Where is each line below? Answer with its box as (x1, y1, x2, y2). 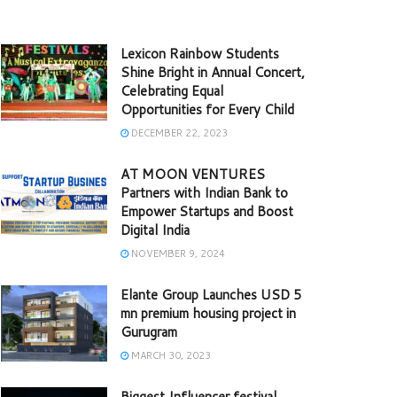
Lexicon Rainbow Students (121, 44, 279, 64)
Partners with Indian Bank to (121, 183, 288, 203)
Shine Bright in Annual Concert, (121, 63, 305, 82)
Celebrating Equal (121, 82, 223, 101)
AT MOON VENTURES (121, 165, 265, 184)
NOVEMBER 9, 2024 (128, 246, 225, 261)
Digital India (121, 221, 190, 240)
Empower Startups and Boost (121, 202, 293, 222)
